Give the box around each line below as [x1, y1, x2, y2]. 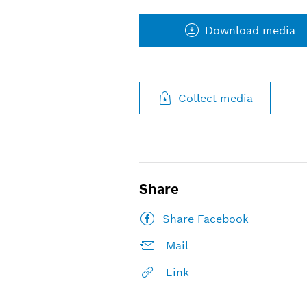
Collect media [177, 90, 253, 106]
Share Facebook [162, 211, 249, 226]
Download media [204, 23, 295, 38]
